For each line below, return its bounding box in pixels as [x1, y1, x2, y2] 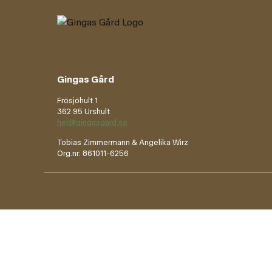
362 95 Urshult [56, 107, 110, 117]
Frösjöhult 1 [56, 96, 98, 106]
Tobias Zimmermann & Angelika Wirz [56, 137, 188, 147]
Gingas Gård [56, 73, 114, 85]
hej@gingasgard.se [56, 118, 127, 127]
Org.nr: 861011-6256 [56, 148, 129, 158]
